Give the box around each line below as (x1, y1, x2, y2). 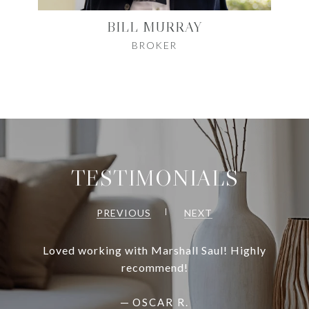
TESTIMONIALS (70, 163, 239, 192)
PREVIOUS (97, 206, 151, 219)
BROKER (131, 39, 177, 51)
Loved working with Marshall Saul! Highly (43, 243, 266, 257)
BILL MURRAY (106, 18, 203, 35)
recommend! (121, 260, 188, 274)
